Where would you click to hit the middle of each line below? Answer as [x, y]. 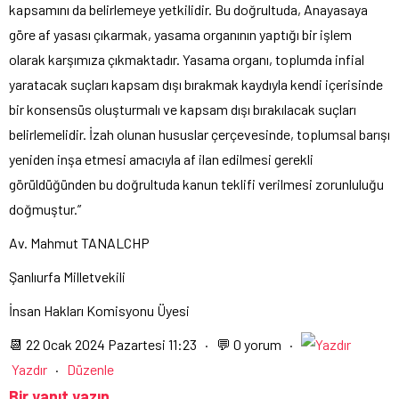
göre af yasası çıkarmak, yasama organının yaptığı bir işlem [180, 34]
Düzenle [90, 369]
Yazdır [29, 369]
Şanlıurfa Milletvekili [67, 276]
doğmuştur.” [45, 208]
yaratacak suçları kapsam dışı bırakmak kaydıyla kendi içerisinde [196, 84]
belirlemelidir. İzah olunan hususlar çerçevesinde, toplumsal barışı [199, 134]
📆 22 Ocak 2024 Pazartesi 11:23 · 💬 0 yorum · [155, 344]
